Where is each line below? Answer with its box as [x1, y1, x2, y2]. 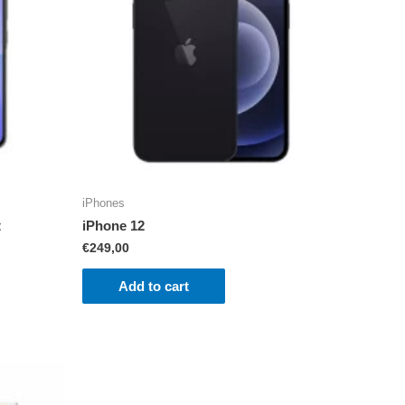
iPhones [82, 196, 125, 211]
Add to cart [118, 278, 189, 295]
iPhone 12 [82, 217, 145, 233]
